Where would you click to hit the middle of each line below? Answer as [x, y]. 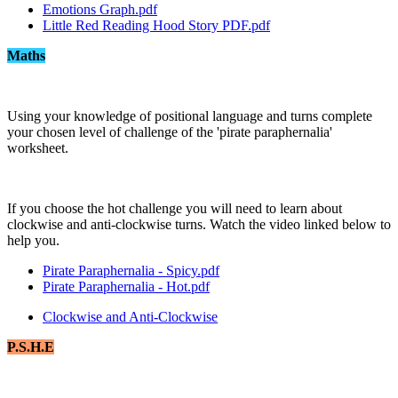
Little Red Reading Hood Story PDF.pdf [156, 25]
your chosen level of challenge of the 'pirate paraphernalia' [170, 131]
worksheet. [38, 147]
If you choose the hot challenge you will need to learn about [175, 208]
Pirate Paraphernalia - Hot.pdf [126, 286]
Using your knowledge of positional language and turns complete [190, 115]
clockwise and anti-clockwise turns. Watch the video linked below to [199, 224]
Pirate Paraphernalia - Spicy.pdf [131, 270]
